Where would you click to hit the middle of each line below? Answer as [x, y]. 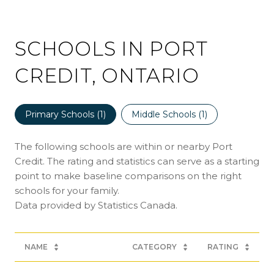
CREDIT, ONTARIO [107, 76]
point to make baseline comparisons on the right [128, 176]
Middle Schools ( [166, 115]
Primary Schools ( [62, 115]
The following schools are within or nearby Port [124, 147]
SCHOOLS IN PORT [111, 49]
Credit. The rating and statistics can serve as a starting [137, 161]
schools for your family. [67, 191]
